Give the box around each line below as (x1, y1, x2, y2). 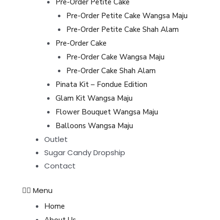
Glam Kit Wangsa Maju (55, 93, 133, 103)
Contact (44, 161, 76, 171)
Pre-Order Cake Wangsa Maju (66, 52, 165, 62)
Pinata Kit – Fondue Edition (55, 80, 147, 89)
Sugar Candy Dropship (44, 147, 125, 158)
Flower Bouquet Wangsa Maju (55, 107, 158, 117)
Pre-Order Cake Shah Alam (66, 66, 156, 76)
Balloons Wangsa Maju (55, 121, 133, 131)
